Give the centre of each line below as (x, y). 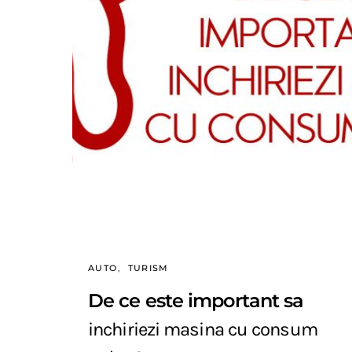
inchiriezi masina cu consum (203, 329)
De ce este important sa (196, 300)
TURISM (148, 268)
